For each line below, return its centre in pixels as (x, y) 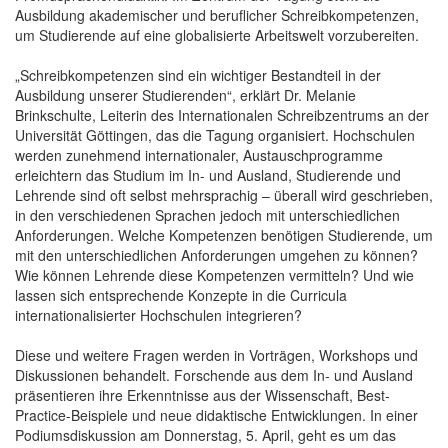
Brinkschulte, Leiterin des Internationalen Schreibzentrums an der (222, 114)
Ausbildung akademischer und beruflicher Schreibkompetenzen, (217, 14)
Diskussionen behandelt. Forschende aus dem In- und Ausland (214, 374)
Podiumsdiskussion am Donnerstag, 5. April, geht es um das (205, 434)
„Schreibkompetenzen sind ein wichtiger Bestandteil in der (198, 74)
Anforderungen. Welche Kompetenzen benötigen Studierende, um (224, 234)
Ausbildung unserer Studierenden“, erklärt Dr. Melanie (185, 94)
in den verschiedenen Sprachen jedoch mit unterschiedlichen (207, 214)
